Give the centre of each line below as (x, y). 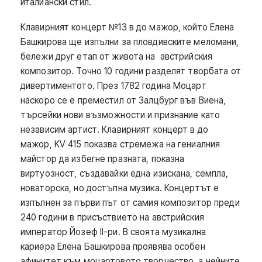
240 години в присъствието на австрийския (112, 217)
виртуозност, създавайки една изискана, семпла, (125, 173)
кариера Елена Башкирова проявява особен (113, 246)
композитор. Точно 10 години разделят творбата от (131, 71)
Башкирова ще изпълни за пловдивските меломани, (130, 42)
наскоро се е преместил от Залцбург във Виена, (123, 100)
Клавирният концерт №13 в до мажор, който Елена (127, 27)
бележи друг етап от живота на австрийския (117, 56)
